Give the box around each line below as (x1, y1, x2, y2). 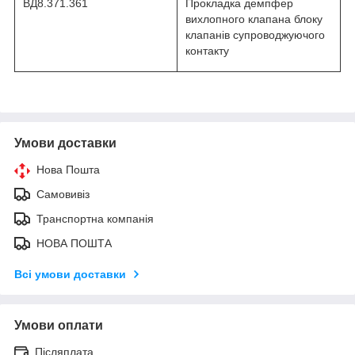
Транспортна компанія (36, 212, 154, 225)
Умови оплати (14, 318, 103, 332)
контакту (185, 44, 229, 57)
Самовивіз (36, 187, 90, 200)
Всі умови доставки (14, 267, 126, 281)
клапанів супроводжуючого (185, 28, 325, 41)
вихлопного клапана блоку (185, 12, 323, 25)
